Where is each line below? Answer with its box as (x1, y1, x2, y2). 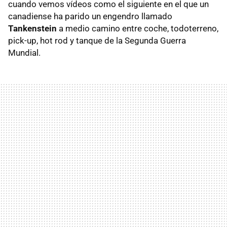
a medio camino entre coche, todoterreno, (57, 23, 218, 33)
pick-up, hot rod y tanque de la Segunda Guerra (8, 35, 186, 46)
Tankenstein (8, 23, 57, 33)
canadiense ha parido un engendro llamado (8, 11, 172, 21)
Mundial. (8, 47, 41, 58)
